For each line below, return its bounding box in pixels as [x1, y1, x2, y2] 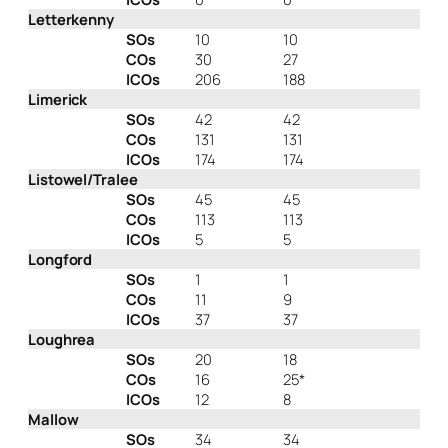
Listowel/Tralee [28, 169, 138, 190]
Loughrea [28, 329, 96, 350]
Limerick [28, 89, 88, 110]
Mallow [28, 409, 79, 430]
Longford [28, 249, 93, 270]
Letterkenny [28, 9, 114, 30]
